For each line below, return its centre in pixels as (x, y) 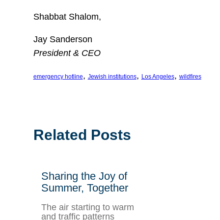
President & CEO (67, 53)
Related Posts (82, 135)
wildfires (190, 77)
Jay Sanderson (63, 39)
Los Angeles (158, 77)
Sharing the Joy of (84, 176)
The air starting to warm (87, 207)
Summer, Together (84, 188)
